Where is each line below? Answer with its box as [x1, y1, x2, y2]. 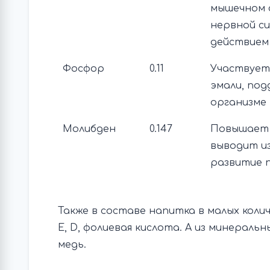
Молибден [63, 124, 116, 134]
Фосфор [63, 63, 104, 74]
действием [210, 37, 269, 48]
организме [210, 97, 266, 108]
